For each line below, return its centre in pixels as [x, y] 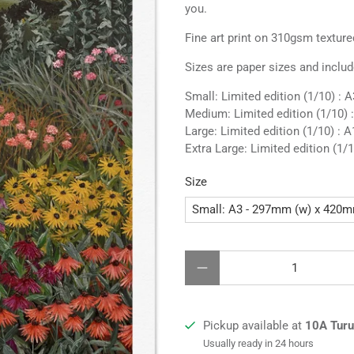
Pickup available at [254, 325]
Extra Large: [218, 149]
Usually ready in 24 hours [258, 343]
